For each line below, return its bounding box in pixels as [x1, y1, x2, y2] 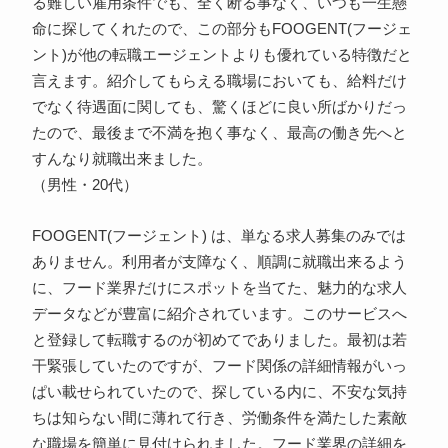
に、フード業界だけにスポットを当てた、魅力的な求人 [31, 280, 407, 297]
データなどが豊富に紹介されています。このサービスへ [31, 306, 407, 323]
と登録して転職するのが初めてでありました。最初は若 [31, 332, 407, 349]
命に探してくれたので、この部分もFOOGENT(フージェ [31, 21, 412, 38]
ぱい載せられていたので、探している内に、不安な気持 [31, 384, 407, 401]
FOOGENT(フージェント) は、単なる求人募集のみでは [31, 228, 406, 245]
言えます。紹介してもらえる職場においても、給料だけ [31, 73, 407, 90]
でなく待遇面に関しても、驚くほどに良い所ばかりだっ [31, 99, 407, 116]
